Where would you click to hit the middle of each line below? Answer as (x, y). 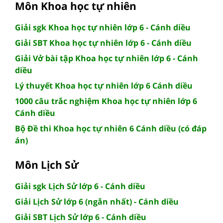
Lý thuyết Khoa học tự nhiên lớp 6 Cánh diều (104, 85)
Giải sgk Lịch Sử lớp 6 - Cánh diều (80, 186)
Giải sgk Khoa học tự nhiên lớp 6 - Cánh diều (103, 27)
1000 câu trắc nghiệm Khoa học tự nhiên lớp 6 (106, 101)
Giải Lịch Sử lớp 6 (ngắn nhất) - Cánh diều (97, 201)
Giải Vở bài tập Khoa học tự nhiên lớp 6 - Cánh (107, 58)
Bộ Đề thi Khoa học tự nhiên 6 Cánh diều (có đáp (111, 128)
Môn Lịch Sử (47, 165)
